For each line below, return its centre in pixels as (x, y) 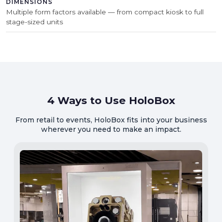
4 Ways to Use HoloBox (111, 100)
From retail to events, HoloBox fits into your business (111, 120)
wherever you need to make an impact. (111, 129)
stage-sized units (34, 22)
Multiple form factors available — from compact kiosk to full (105, 12)
